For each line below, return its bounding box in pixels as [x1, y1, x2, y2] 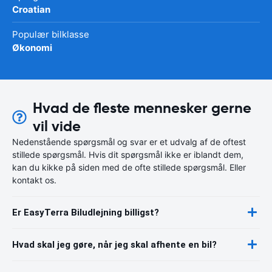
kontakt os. [12, 174, 56, 185]
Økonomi [12, 41, 52, 53]
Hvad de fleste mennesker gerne [32, 98, 251, 117]
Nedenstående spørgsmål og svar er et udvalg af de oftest [12, 136, 246, 147]
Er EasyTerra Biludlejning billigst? [12, 206, 159, 218]
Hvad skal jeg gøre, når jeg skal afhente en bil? [12, 239, 217, 250]
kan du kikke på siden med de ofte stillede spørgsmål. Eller [12, 161, 246, 172]
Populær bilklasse [12, 28, 89, 40]
